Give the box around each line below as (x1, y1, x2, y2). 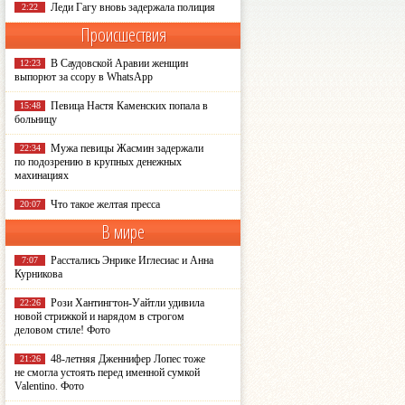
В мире (101, 220, 145, 244)
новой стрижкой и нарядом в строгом (14, 310, 184, 323)
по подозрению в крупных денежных (14, 155, 182, 168)
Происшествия (80, 23, 166, 47)
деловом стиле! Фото (14, 324, 110, 336)
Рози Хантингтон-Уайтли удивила (51, 297, 204, 309)
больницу (14, 113, 57, 126)
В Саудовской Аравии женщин (51, 57, 188, 70)
